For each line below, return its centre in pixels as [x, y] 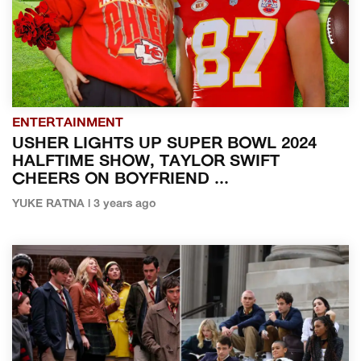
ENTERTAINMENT [68, 123]
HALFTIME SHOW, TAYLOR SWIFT [146, 162]
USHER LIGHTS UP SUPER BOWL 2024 [164, 144]
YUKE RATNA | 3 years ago [84, 204]
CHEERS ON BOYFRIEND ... [120, 179]
